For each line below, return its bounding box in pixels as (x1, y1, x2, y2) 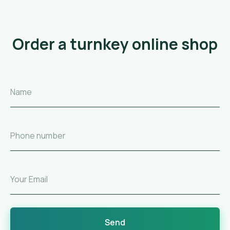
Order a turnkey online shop (12, 33, 218, 54)
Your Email (10, 173, 48, 185)
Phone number (10, 129, 66, 141)
